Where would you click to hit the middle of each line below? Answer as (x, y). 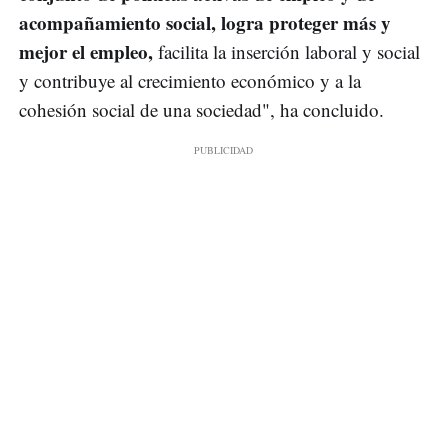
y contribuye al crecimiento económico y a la (190, 81)
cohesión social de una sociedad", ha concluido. (201, 110)
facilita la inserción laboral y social (286, 52)
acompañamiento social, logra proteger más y (205, 23)
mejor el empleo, (86, 52)
